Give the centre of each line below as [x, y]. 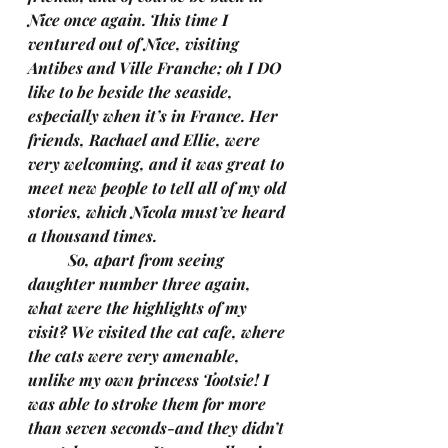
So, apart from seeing [48, 259]
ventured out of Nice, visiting [135, 43]
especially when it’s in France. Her [155, 115]
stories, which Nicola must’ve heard [158, 211]
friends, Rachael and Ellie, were [146, 139]
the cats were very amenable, [136, 355]
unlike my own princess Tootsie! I [150, 379]
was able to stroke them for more [149, 403]
